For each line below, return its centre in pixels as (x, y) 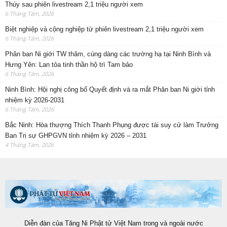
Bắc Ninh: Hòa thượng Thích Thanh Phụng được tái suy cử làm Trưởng (112, 125)
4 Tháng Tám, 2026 (29, 145)
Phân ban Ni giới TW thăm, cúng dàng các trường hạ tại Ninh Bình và (108, 54)
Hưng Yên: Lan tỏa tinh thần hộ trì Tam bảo (69, 65)
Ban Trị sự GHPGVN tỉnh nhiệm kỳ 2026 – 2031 (76, 136)
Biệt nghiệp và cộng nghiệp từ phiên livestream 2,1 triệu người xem (104, 29)
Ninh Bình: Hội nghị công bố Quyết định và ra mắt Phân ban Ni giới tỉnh (110, 90)
